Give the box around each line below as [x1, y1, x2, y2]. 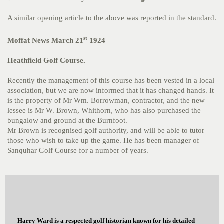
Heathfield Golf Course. [7, 56, 85, 64]
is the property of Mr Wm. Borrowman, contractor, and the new [7, 96, 205, 104]
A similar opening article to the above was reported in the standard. [7, 14, 216, 22]
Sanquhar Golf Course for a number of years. [7, 146, 148, 154]
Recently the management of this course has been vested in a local [7, 76, 214, 84]
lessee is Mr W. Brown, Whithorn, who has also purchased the [7, 106, 201, 114]
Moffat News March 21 [7, 36, 83, 44]
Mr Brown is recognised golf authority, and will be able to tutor [7, 126, 204, 134]
